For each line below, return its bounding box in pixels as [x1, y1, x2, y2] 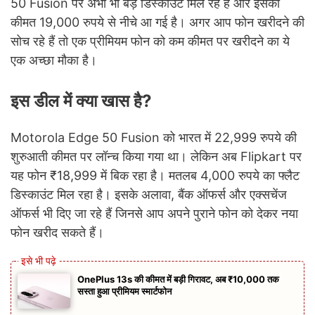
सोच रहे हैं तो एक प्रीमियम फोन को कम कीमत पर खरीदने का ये [11, 34, 290, 49]
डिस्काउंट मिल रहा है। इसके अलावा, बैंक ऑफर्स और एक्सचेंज [11, 187, 287, 202]
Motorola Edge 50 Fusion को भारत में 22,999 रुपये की [11, 130, 297, 146]
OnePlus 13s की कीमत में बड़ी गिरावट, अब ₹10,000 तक [77, 274, 279, 285]
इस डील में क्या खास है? [11, 91, 152, 112]
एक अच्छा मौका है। [11, 53, 97, 68]
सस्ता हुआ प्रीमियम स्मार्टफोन [77, 285, 172, 297]
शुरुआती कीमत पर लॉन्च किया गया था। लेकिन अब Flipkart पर [11, 149, 302, 165]
